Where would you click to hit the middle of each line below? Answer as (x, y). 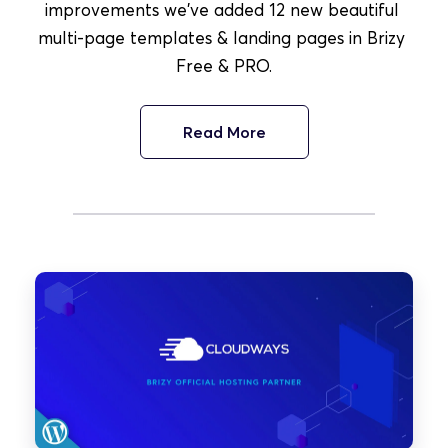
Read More (224, 131)
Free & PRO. (224, 65)
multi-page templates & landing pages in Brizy (221, 37)
